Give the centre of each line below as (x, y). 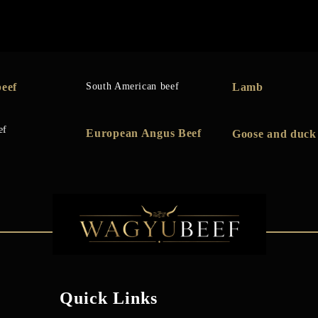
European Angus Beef (144, 133)
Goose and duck (274, 134)
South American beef (133, 86)
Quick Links (109, 298)
